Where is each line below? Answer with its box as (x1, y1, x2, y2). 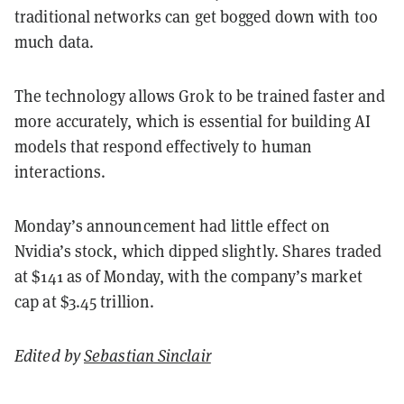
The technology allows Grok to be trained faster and (14, 84, 386, 106)
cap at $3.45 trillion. (14, 289, 155, 312)
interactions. (14, 160, 106, 182)
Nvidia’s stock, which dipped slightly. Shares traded (14, 239, 382, 262)
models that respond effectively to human (14, 134, 313, 157)
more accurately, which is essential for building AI (14, 109, 372, 132)
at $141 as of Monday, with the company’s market (14, 264, 363, 287)
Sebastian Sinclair (84, 344, 211, 366)
